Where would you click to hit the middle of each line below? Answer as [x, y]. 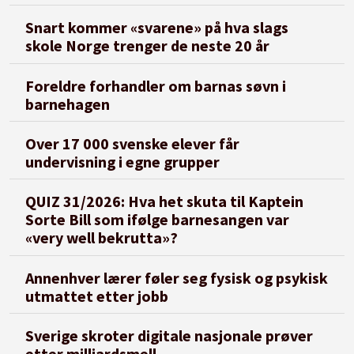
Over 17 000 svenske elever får [133, 143]
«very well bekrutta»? [102, 238]
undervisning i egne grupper [123, 161]
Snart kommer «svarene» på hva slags [157, 28]
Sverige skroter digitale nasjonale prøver [169, 336]
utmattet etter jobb [97, 296]
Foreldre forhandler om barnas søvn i [156, 85]
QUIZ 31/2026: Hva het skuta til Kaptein [165, 201]
